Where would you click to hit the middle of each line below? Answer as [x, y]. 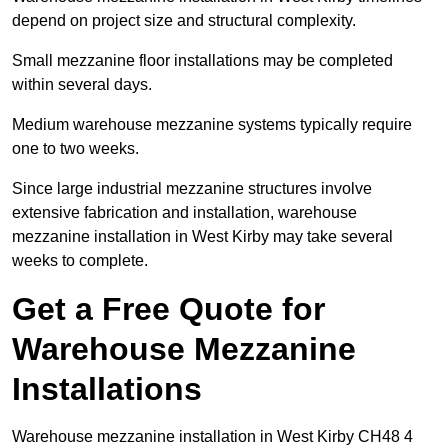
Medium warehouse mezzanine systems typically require [212, 125]
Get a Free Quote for [168, 309]
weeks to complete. [80, 261]
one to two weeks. [75, 149]
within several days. [82, 85]
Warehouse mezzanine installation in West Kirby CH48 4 [212, 437]
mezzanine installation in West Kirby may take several [202, 237]
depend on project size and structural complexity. [184, 21]
